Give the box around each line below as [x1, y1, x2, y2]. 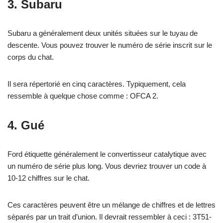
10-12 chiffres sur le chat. [7, 173, 90, 182]
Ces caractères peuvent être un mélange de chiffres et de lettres [7, 200, 216, 209]
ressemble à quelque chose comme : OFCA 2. [7, 91, 158, 100]
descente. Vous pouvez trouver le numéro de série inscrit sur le [7, 40, 212, 49]
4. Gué [7, 118, 44, 132]
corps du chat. [7, 52, 54, 61]
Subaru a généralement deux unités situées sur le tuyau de [7, 28, 198, 37]
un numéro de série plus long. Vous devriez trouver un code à [7, 161, 206, 170]
